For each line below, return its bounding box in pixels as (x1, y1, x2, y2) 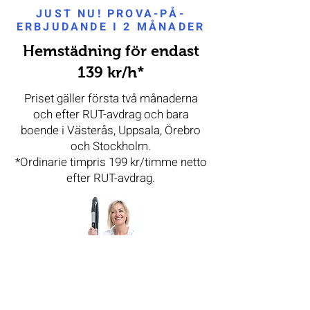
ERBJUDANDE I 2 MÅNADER (16, 19, 206, 35)
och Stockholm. (71, 138, 151, 155)
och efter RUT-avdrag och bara (33, 106, 189, 123)
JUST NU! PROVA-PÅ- (36, 6, 185, 22)
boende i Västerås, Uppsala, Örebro (21, 122, 201, 139)
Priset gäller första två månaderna (24, 90, 198, 107)
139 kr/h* (77, 64, 145, 81)
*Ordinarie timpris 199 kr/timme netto (15, 154, 207, 171)
